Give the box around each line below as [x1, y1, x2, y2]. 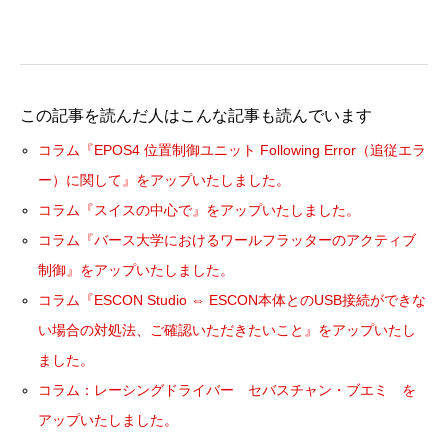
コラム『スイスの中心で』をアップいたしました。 [38, 202, 361, 218]
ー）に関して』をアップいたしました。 [38, 172, 291, 188]
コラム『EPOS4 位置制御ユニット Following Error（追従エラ [38, 142, 427, 158]
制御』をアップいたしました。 [38, 262, 235, 278]
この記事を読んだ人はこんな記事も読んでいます [20, 107, 372, 124]
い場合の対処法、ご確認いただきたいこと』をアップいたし [38, 322, 417, 338]
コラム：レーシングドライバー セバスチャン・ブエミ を [38, 382, 417, 398]
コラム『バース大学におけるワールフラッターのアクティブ [38, 232, 417, 248]
